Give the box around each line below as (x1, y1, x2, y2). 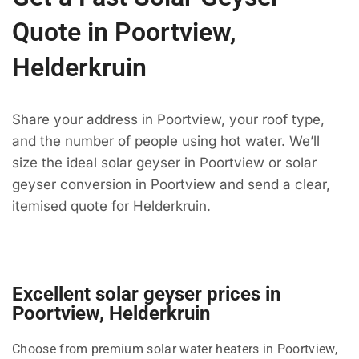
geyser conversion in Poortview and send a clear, (12, 176, 330, 193)
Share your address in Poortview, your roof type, (12, 111, 325, 128)
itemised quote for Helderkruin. (12, 198, 211, 215)
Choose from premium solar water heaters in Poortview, (12, 341, 337, 357)
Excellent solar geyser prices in (12, 282, 280, 305)
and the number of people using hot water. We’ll (12, 133, 320, 150)
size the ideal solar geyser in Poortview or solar (12, 155, 317, 171)
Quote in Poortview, (12, 17, 236, 48)
